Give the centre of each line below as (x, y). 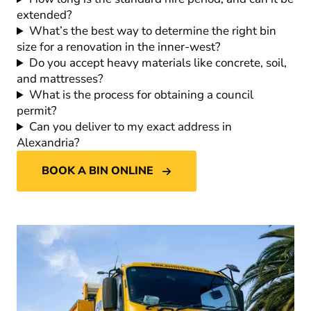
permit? (37, 111)
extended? (44, 15)
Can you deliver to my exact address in (131, 127)
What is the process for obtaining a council (142, 95)
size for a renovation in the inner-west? (119, 47)
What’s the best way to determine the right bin (153, 31)
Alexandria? (48, 143)
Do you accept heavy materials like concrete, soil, (158, 63)
